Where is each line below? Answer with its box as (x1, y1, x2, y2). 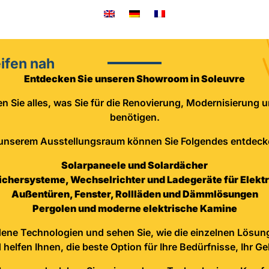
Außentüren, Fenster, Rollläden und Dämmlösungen (11, 187, 258, 200)
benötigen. (109, 110, 160, 123)
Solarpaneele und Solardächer (61, 159, 208, 171)
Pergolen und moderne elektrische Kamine (32, 202, 237, 214)
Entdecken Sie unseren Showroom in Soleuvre (24, 72, 245, 85)
